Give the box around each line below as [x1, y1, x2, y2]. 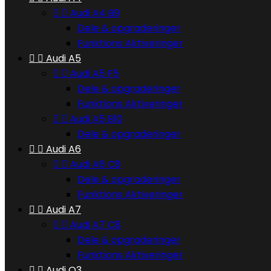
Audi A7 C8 [70, 218, 121, 232]
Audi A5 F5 [70, 67, 119, 80]
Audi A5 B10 [70, 112, 123, 126]
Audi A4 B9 [70, 6, 120, 20]
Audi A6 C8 [70, 157, 121, 171]
